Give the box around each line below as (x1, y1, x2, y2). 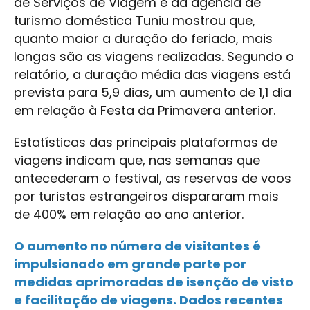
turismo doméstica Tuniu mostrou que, (14, 11, 255, 29)
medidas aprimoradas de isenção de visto (14, 273, 293, 291)
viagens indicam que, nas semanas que (14, 151, 260, 169)
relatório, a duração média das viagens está (14, 65, 291, 83)
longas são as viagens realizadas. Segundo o (14, 47, 294, 65)
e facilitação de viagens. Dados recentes (14, 291, 283, 309)
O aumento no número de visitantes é (14, 237, 261, 255)
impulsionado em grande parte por (14, 255, 246, 273)
